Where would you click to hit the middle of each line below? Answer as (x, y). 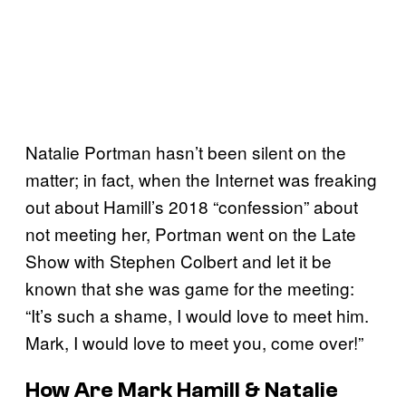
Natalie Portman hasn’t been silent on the (186, 152)
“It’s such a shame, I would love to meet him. (197, 315)
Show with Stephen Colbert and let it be (179, 261)
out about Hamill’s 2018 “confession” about (192, 206)
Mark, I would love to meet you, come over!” (197, 342)
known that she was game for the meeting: (190, 288)
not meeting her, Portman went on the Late (191, 233)
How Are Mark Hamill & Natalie (182, 390)
